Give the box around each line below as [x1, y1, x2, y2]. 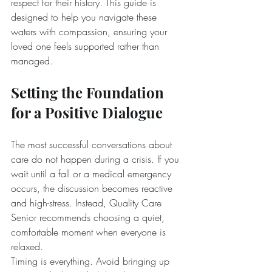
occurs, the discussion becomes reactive [11, 182, 175, 195]
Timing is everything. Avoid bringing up [11, 254, 172, 268]
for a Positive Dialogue [11, 103, 163, 122]
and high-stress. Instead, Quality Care [11, 196, 165, 209]
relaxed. [11, 240, 43, 253]
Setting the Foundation [11, 83, 168, 102]
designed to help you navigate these [11, 10, 160, 24]
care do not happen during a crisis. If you [11, 152, 182, 166]
